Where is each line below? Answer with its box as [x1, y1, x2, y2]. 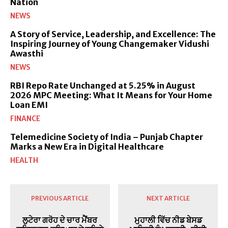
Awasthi [10, 48, 43, 59]
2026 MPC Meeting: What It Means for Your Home [10, 90, 212, 100]
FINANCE [10, 113, 40, 123]
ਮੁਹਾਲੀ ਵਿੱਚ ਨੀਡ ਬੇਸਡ [134, 214, 202, 225]
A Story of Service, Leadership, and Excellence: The [10, 28, 216, 39]
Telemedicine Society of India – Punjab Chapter [10, 131, 203, 142]
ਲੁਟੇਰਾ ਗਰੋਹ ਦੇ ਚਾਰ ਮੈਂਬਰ [22, 214, 98, 225]
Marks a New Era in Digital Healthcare [10, 141, 164, 152]
